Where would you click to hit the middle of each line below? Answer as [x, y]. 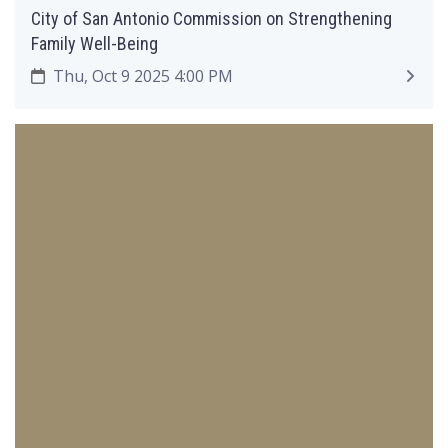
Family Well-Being [94, 43]
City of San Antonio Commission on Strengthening [211, 18]
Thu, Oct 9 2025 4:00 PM [140, 75]
